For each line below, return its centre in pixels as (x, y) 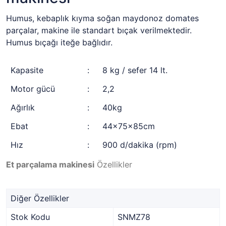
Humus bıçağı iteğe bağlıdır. (61, 42)
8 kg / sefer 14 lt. (135, 70)
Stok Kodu (30, 217)
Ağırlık (23, 107)
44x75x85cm (129, 126)
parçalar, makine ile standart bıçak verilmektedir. (99, 30)
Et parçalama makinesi (50, 164)
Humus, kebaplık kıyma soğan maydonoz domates (102, 18)
